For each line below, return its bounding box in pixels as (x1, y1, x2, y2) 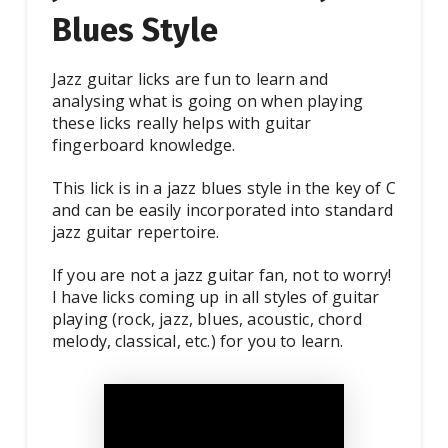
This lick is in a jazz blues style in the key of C (51, 177, 396, 200)
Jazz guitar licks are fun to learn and (51, 68, 328, 91)
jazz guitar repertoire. (51, 221, 220, 244)
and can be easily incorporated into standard (51, 199, 393, 222)
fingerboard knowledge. (51, 134, 236, 157)
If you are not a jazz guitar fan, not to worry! (51, 264, 392, 287)
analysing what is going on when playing (51, 90, 364, 113)
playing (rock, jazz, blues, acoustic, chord (51, 308, 362, 331)
